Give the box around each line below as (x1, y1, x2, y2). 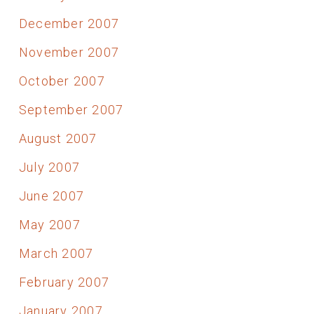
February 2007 (18, 274, 110, 289)
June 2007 (18, 188, 85, 203)
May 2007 (18, 217, 81, 232)
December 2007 (18, 15, 120, 31)
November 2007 (18, 44, 120, 60)
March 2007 (18, 245, 94, 261)
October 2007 (18, 73, 105, 88)
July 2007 (18, 159, 81, 175)
